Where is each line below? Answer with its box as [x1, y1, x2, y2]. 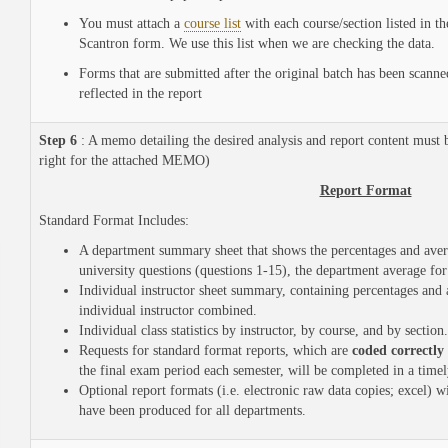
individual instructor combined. [79, 303, 257, 318]
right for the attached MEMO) [39, 153, 210, 168]
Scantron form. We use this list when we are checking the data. [79, 36, 435, 51]
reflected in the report [79, 86, 202, 101]
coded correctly [352, 343, 444, 358]
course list [184, 16, 241, 31]
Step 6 [39, 133, 77, 148]
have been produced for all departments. [79, 403, 306, 418]
